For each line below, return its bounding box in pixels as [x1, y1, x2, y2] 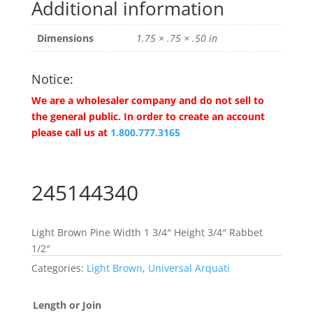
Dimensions [36, 31, 94, 45]
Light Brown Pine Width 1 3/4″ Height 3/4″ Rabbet [31, 226, 263, 240]
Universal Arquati [147, 261, 230, 275]
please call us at [31, 126, 108, 140]
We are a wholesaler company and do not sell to [31, 94, 264, 108]
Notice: [31, 71, 73, 88]
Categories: [31, 261, 87, 275]
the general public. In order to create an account [31, 110, 265, 124]
